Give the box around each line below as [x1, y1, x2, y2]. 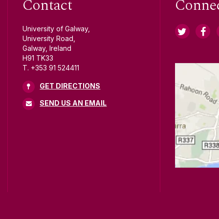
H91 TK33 [22, 54, 54, 62]
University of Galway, [22, 24, 90, 33]
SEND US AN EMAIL [40, 99, 107, 107]
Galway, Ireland [22, 44, 72, 52]
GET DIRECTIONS [40, 82, 101, 90]
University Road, [22, 34, 76, 43]
